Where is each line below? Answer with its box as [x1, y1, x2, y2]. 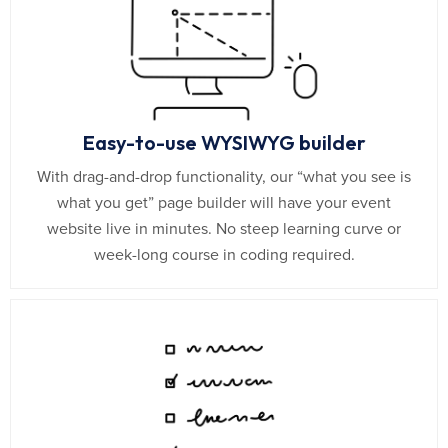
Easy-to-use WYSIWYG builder [82, 130, 366, 156]
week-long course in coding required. [93, 245, 355, 266]
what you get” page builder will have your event [57, 193, 391, 214]
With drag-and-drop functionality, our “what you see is [37, 167, 411, 188]
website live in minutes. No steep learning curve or [47, 219, 401, 240]
